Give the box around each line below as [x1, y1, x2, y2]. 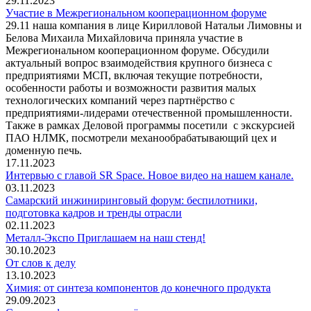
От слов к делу [6, 256, 76, 269]
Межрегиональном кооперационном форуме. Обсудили [6, 44, 269, 56]
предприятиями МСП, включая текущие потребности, [6, 69, 262, 81]
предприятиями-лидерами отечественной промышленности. [6, 106, 292, 119]
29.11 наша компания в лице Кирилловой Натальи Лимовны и [6, 19, 302, 31]
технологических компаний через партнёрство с [6, 94, 235, 106]
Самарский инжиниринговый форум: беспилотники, [6, 194, 258, 206]
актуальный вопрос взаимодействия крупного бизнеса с [6, 56, 272, 69]
